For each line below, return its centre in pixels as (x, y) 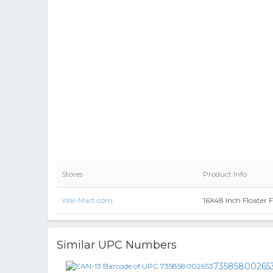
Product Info (225, 174)
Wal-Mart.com (87, 200)
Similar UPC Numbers (117, 245)
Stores (72, 174)
